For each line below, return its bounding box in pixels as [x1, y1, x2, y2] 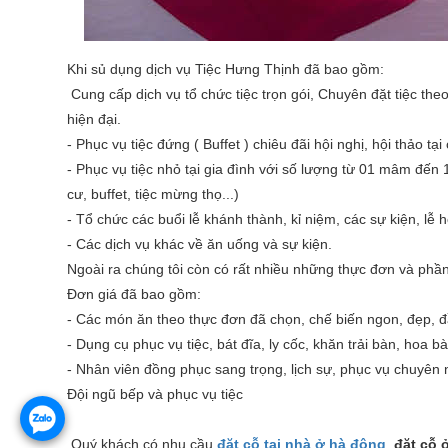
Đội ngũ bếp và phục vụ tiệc [67, 385, 243, 402]
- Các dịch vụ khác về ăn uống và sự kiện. [67, 235, 332, 252]
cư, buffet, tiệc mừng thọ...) [67, 185, 239, 202]
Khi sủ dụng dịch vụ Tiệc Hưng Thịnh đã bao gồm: [67, 60, 384, 77]
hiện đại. [67, 110, 121, 127]
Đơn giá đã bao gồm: [67, 285, 201, 302]
